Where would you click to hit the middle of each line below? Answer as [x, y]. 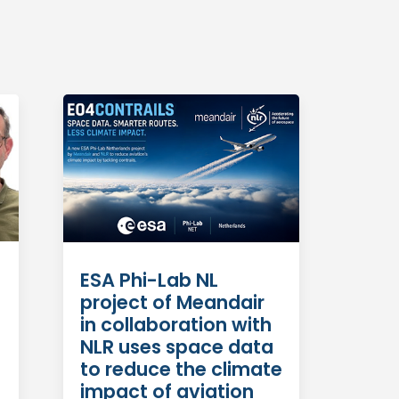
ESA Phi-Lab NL [149, 280]
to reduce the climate [181, 369]
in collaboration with [175, 324]
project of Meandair [172, 302]
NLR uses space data [176, 346]
